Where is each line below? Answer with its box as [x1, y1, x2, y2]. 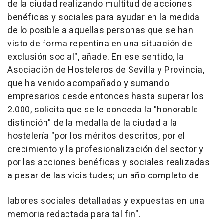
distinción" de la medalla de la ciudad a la [7, 116, 177, 130]
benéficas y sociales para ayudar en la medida [7, 10, 200, 24]
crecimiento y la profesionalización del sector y [7, 142, 203, 156]
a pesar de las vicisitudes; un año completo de [7, 169, 199, 182]
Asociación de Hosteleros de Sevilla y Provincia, [7, 63, 204, 77]
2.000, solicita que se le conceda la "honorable [7, 103, 198, 116]
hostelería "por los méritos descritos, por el [7, 129, 185, 143]
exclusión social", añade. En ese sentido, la [7, 50, 184, 64]
